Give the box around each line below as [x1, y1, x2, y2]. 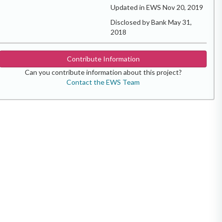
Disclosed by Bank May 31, [111, 17, 192, 26]
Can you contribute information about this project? [24, 67, 182, 76]
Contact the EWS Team [66, 77, 140, 86]
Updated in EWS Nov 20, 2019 [111, 2, 203, 11]
